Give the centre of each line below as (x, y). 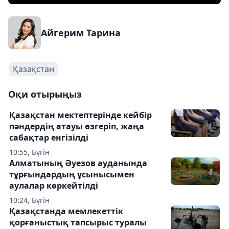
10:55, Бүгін (29, 152)
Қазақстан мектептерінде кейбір (81, 115)
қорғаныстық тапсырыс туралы (78, 222)
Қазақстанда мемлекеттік (66, 211)
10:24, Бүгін (29, 200)
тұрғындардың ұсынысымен (72, 174)
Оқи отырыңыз (45, 94)
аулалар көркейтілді (54, 186)
